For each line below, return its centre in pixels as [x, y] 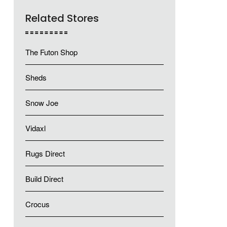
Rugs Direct [45, 153]
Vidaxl [35, 128]
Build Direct [44, 179]
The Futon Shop [51, 52]
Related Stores [62, 18]
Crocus [37, 204]
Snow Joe [42, 103]
